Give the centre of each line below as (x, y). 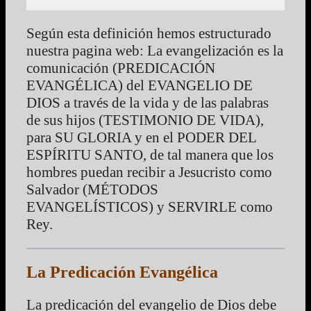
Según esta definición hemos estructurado (149, 33)
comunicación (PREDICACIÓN (121, 68)
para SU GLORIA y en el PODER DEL (141, 137)
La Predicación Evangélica (122, 272)
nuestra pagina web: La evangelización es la (155, 50)
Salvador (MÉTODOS (92, 189)
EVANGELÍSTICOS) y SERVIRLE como (150, 207)
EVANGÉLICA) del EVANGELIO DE (140, 85)
